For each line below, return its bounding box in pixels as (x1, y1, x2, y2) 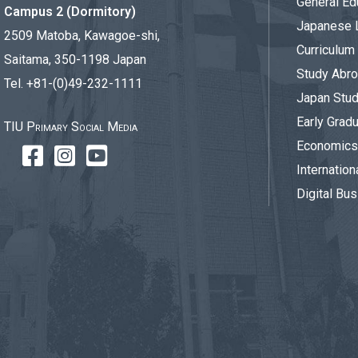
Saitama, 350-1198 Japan (4, 52, 146, 67)
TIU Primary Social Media (4, 119, 137, 134)
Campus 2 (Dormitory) (4, 4, 136, 19)
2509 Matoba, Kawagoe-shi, (4, 28, 160, 43)
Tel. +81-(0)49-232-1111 (4, 76, 142, 91)
